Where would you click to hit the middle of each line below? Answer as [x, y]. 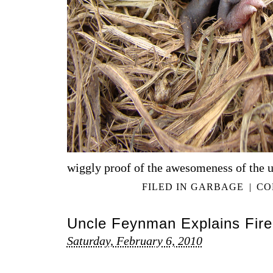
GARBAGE [218, 187]
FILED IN [167, 187]
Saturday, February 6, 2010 [134, 241]
